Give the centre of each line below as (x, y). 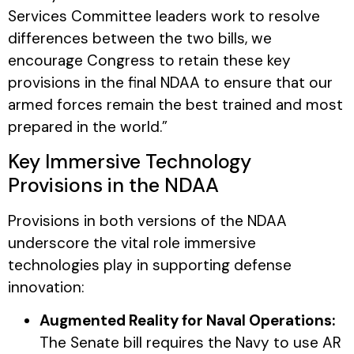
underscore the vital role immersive (132, 243)
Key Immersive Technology (130, 161)
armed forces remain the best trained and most (175, 105)
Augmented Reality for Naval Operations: (187, 320)
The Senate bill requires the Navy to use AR (190, 342)
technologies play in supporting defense (150, 265)
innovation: (46, 287)
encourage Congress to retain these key (149, 61)
